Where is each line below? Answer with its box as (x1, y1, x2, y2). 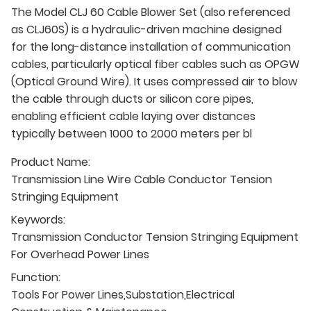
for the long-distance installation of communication (11, 38, 291, 55)
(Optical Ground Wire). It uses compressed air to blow (11, 73, 297, 90)
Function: (11, 269, 60, 285)
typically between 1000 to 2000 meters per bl (11, 125, 252, 142)
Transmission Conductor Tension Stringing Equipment (11, 228, 299, 245)
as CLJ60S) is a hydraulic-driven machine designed (11, 21, 282, 37)
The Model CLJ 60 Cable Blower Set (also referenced (11, 3, 290, 20)
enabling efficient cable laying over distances (11, 108, 255, 124)
